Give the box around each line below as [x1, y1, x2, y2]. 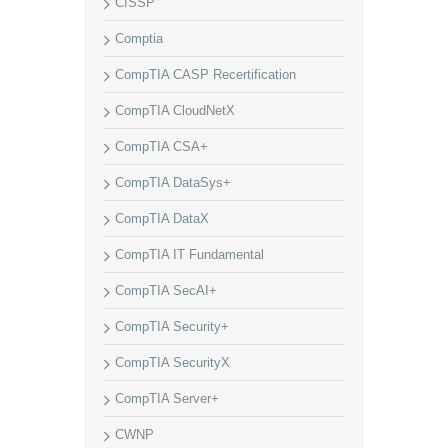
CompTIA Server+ [115, 391, 219, 406]
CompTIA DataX [115, 211, 209, 226]
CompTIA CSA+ [115, 139, 208, 154]
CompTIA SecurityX [115, 355, 230, 370]
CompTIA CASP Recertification [115, 67, 296, 82]
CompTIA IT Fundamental [115, 247, 264, 262]
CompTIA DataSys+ [115, 175, 231, 190]
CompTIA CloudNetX [115, 103, 235, 118]
